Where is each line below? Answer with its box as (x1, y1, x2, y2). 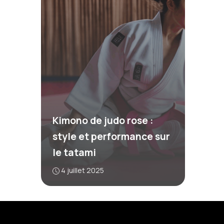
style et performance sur (52, 129, 170, 143)
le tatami (52, 145, 96, 159)
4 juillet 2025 (60, 165, 104, 175)
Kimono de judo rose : (52, 113, 153, 127)
